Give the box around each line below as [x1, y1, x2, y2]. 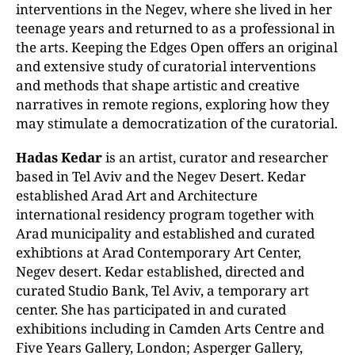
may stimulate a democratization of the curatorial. [16, 114, 338, 132]
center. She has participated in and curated [16, 300, 286, 319]
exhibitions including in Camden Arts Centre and [16, 319, 324, 338]
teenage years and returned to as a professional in [16, 19, 335, 37]
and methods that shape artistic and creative [16, 76, 300, 94]
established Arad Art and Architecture [16, 186, 258, 204]
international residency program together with [16, 205, 315, 223]
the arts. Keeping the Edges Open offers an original [16, 38, 338, 56]
